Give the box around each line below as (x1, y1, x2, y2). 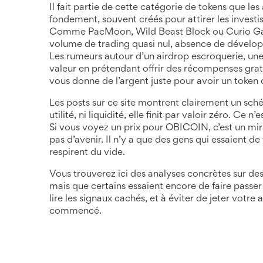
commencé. (49, 207, 102, 216)
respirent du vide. (49, 149, 125, 157)
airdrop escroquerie (157, 53, 243, 62)
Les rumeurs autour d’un (49, 53, 157, 62)
